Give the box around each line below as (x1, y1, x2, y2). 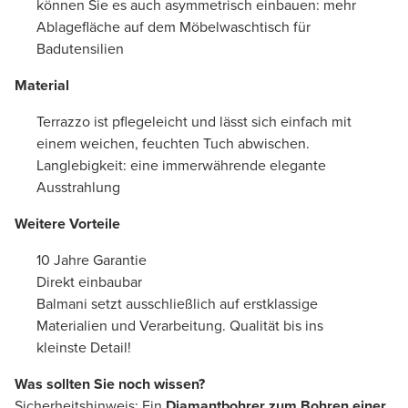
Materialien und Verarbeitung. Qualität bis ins (36, 314, 323, 336)
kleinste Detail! (36, 336, 135, 358)
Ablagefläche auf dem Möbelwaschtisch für (36, 15, 311, 37)
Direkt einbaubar (36, 270, 142, 292)
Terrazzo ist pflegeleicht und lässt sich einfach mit (36, 110, 352, 132)
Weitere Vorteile (15, 212, 120, 234)
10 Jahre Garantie (36, 249, 150, 270)
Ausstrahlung (36, 176, 120, 198)
